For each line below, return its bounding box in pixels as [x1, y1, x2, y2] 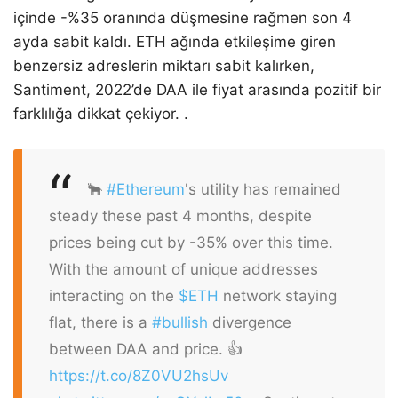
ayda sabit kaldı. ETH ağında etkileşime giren [13, 33, 336, 52]
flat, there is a [49, 313, 152, 331]
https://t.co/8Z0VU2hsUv [49, 366, 228, 385]
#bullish [152, 313, 208, 331]
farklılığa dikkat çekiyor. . [13, 105, 188, 123]
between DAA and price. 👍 [49, 339, 243, 358]
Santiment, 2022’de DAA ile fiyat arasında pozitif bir [13, 81, 381, 99]
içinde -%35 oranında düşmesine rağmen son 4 [13, 9, 352, 28]
